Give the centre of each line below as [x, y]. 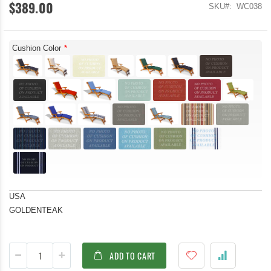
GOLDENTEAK [36, 210]
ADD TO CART [133, 255]
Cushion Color [37, 48]
